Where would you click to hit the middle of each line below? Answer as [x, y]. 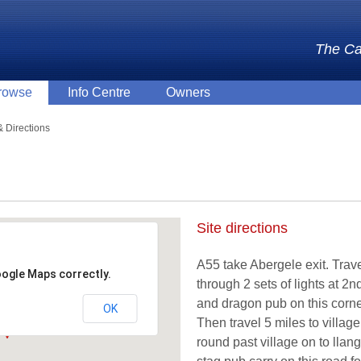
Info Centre [99, 92]
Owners [188, 92]
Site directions [242, 228]
